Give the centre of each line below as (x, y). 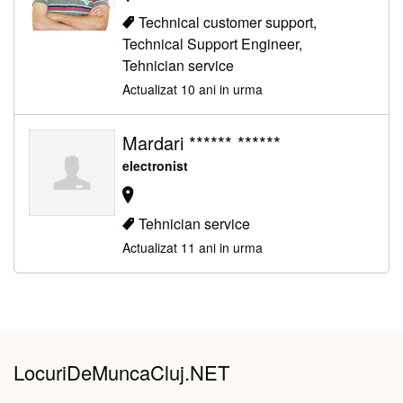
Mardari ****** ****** (201, 143)
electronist (155, 166)
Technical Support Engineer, (212, 44)
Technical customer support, (228, 22)
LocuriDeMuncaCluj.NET (121, 372)
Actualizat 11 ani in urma (193, 247)
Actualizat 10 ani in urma (193, 90)
